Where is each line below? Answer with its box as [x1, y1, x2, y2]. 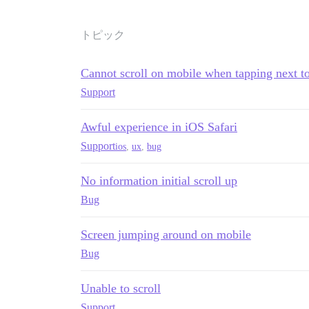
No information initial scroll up [81, 174, 237, 188]
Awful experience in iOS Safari [81, 120, 237, 134]
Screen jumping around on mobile [81, 228, 251, 242]
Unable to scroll [81, 281, 161, 296]
